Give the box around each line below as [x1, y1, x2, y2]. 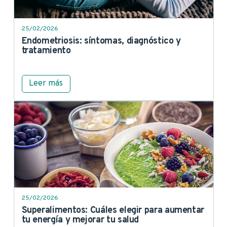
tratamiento [21, 45, 71, 57]
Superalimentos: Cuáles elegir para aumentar [21, 204, 205, 216]
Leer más [29, 79, 63, 89]
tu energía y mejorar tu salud [21, 214, 139, 226]
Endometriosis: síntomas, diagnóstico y [21, 35, 181, 47]
